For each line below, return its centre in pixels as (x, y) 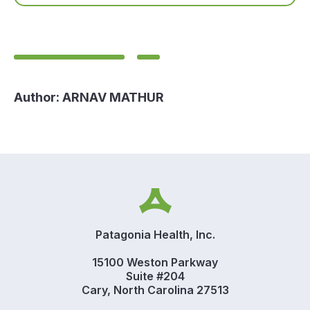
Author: (37, 98)
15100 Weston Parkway (155, 262)
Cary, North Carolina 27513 (155, 290)
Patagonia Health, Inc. (155, 234)
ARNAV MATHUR (112, 98)
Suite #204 (155, 276)
